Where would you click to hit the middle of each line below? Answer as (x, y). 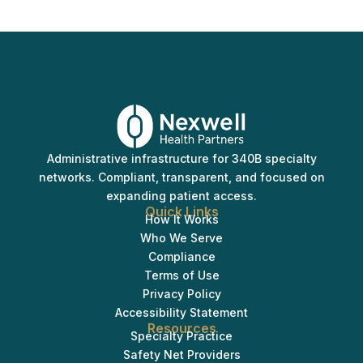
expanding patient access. (181, 195)
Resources (181, 328)
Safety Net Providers (181, 354)
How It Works (181, 219)
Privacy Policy (181, 293)
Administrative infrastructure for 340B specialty (181, 158)
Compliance (181, 256)
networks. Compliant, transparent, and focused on (181, 177)
